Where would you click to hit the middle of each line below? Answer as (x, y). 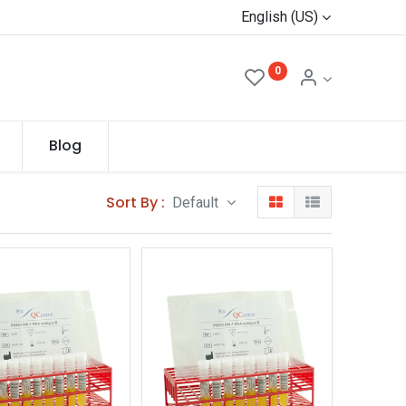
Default (198, 202)
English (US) (280, 17)
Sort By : (136, 202)
